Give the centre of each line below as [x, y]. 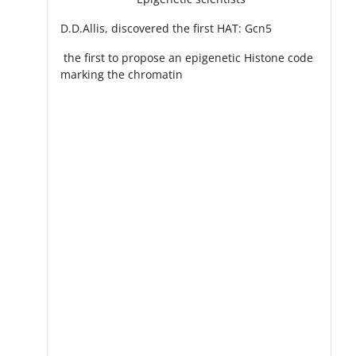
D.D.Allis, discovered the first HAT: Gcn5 [166, 29]
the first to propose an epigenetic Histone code [187, 58]
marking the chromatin [122, 75]
